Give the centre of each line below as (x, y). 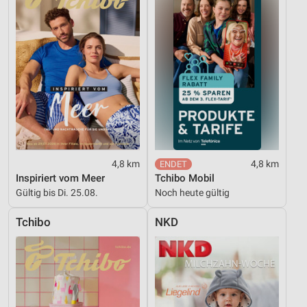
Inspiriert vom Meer (60, 178)
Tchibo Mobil (185, 178)
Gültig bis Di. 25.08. (57, 192)
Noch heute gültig (192, 192)
